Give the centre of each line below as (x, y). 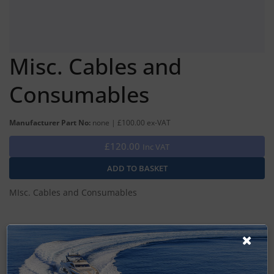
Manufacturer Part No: (51, 122)
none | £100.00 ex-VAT (131, 122)
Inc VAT (156, 146)
